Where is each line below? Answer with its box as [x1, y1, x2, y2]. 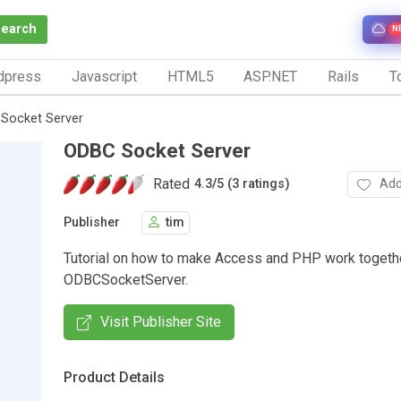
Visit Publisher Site [100, 312, 221, 330]
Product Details [64, 368, 165, 386]
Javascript [71, 67, 137, 85]
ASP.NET [243, 67, 298, 85]
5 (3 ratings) [217, 176, 290, 192]
